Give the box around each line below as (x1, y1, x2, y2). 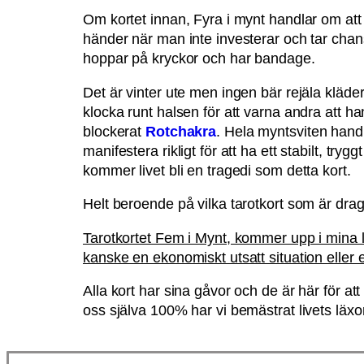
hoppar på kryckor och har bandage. (83, 50, 315, 67)
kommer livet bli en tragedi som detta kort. (83, 162, 351, 179)
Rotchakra (145, 123, 217, 140)
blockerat (83, 123, 146, 140)
